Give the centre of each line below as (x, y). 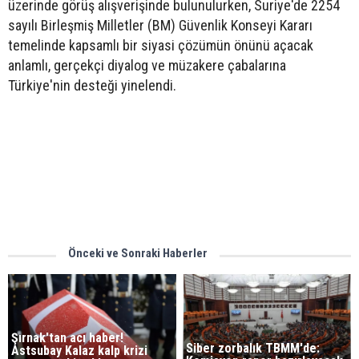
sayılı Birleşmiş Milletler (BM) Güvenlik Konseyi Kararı (160, 25)
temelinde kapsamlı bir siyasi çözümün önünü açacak (161, 45)
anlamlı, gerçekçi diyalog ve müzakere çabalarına (147, 65)
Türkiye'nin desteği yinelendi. (92, 85)
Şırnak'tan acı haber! (67, 337)
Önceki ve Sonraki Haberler (138, 253)
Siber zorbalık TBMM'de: (253, 349)
